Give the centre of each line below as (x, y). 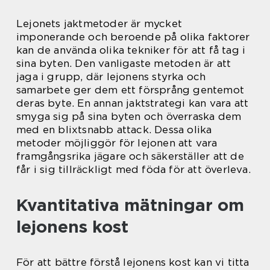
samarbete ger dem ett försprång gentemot (130, 90)
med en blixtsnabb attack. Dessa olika (114, 130)
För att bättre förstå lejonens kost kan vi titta (133, 262)
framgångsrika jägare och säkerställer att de (130, 156)
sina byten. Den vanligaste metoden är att (124, 63)
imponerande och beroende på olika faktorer (133, 37)
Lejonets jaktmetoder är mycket (99, 24)
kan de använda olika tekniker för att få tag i (131, 50)
